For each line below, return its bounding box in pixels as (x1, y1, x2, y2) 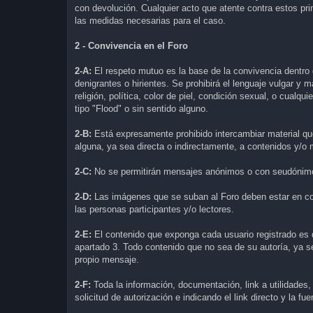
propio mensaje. (75, 254, 139, 265)
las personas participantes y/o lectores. (75, 203, 234, 214)
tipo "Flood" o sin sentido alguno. (75, 103, 208, 114)
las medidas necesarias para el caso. (75, 15, 226, 26)
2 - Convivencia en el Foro (75, 40, 188, 51)
